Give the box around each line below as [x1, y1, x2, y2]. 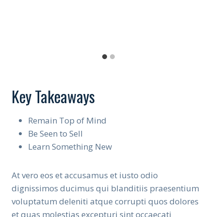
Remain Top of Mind [28, 114, 107, 126]
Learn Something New [28, 140, 112, 152]
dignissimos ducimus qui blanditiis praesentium [12, 182, 199, 194]
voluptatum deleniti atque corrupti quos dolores [12, 195, 199, 207]
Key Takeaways [12, 84, 95, 108]
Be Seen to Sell [28, 127, 83, 139]
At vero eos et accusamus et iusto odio [12, 169, 158, 181]
